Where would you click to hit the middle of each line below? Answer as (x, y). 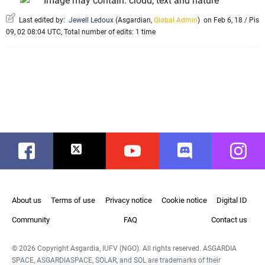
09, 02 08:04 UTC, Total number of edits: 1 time (81, 32)
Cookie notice (184, 201)
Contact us (229, 220)
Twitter (85, 151)
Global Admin (176, 20)
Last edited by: (42, 20)
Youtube (141, 151)
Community (31, 220)
